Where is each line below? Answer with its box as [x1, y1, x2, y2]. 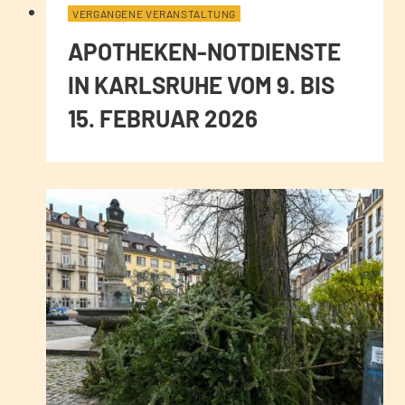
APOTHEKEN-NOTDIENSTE [68, 36, 341, 65]
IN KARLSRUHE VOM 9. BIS [68, 70, 334, 99]
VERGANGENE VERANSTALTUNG [72, 6, 237, 20]
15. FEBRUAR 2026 [68, 103, 258, 132]
